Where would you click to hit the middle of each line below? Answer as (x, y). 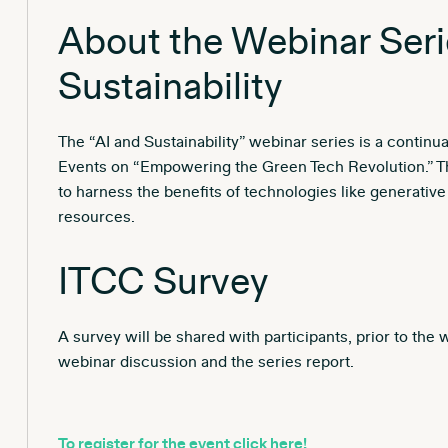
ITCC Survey (162, 282)
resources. (96, 216)
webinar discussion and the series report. (205, 361)
